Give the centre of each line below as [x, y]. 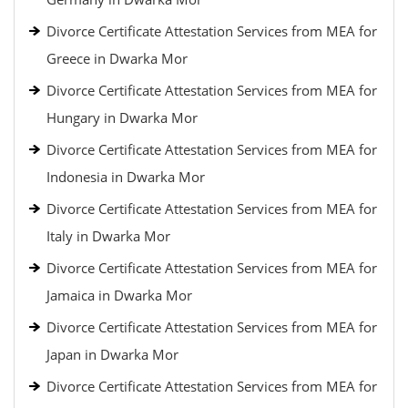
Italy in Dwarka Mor [108, 236]
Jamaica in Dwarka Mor [119, 295]
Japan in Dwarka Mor [112, 354]
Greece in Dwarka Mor [117, 58]
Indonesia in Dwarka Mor [126, 177]
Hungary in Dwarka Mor [122, 117]
